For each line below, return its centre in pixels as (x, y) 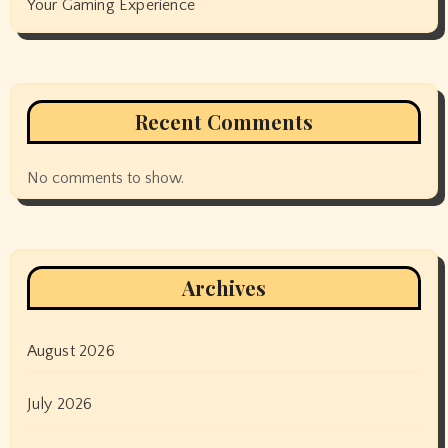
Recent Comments (224, 122)
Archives (224, 288)
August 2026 (70, 351)
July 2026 (59, 404)
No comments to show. (105, 178)
